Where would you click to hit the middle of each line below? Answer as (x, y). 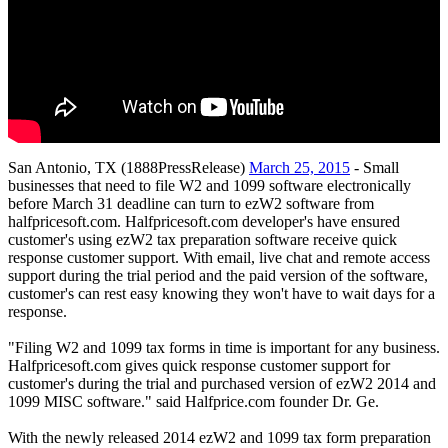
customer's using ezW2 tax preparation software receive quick (202, 239)
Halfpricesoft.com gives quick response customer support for (199, 365)
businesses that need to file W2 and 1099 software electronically (209, 185)
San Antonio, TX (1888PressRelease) (128, 167)
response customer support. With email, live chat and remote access (219, 257)
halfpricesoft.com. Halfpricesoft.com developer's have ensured (204, 221)
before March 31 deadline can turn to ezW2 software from (191, 203)
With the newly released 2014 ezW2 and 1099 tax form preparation (219, 437)
